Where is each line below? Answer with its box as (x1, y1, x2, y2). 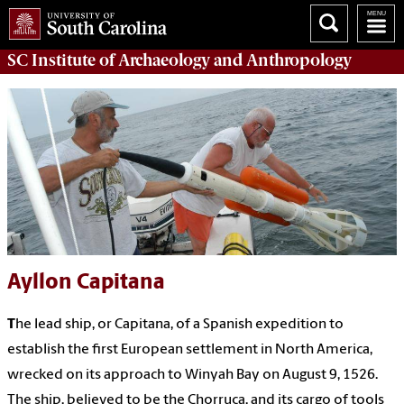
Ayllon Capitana (7, 272, 165, 295)
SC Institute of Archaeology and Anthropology (7, 50, 352, 70)
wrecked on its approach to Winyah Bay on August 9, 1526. (7, 368, 378, 383)
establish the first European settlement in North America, (7, 343, 372, 358)
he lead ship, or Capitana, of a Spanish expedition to (15, 317, 344, 333)
